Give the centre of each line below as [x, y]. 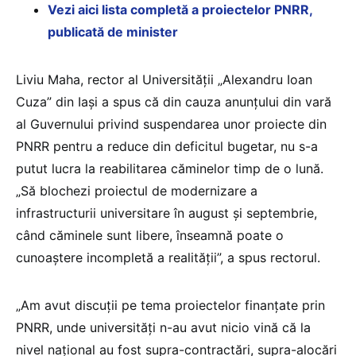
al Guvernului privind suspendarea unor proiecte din [171, 124]
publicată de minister [114, 31]
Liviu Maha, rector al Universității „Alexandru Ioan [164, 79]
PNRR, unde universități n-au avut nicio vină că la [163, 327]
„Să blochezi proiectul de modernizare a [137, 190]
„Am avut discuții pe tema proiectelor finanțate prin [170, 305]
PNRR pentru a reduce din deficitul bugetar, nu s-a [167, 146]
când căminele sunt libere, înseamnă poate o [150, 235]
